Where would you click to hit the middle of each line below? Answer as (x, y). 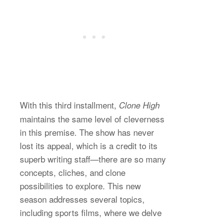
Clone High (139, 105)
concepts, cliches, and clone (73, 172)
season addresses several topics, (82, 199)
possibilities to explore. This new (80, 185)
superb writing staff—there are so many (93, 159)
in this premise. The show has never (87, 132)
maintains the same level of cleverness (92, 118)
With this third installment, (69, 105)
